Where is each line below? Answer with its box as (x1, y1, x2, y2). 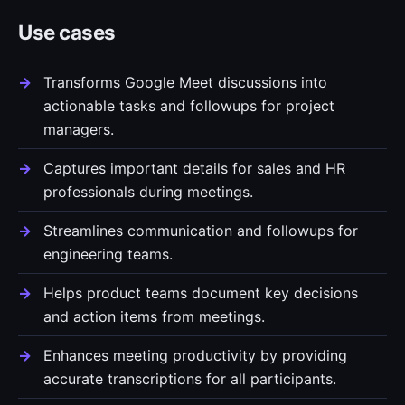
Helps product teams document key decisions (43, 284, 358, 302)
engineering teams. (43, 245, 173, 263)
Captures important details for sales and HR (43, 159, 345, 177)
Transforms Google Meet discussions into (43, 73, 327, 91)
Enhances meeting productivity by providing (43, 346, 347, 364)
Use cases (18, 20, 116, 44)
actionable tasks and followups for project (43, 97, 334, 115)
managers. (43, 120, 114, 138)
